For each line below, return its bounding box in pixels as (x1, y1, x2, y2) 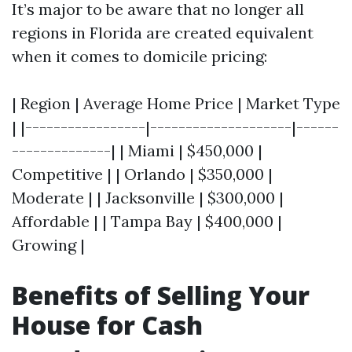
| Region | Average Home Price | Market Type (12, 93, 340, 113)
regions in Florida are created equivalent (12, 23, 313, 42)
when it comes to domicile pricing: (12, 46, 267, 66)
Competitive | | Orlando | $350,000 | (12, 164, 273, 184)
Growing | (12, 235, 85, 255)
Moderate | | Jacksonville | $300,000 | (12, 188, 284, 207)
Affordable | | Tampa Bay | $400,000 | (12, 211, 282, 231)
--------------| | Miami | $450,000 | (12, 141, 262, 160)
